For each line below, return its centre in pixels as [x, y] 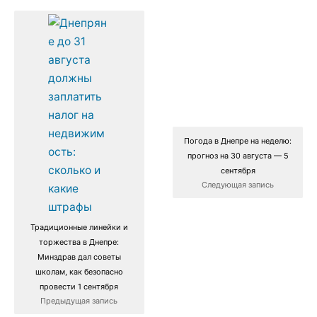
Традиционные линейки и [79, 227]
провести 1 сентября [79, 286]
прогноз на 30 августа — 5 [238, 155]
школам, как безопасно [79, 271]
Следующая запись [238, 184]
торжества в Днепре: [79, 242]
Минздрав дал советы [79, 257]
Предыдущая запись [79, 300]
